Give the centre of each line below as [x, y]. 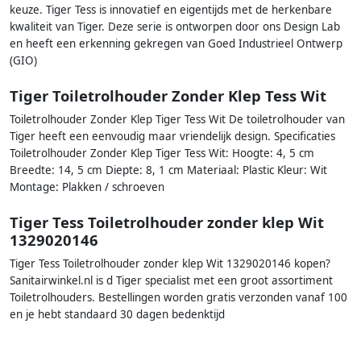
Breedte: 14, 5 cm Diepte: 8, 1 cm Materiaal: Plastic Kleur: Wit [168, 170]
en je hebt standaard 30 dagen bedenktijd [117, 315]
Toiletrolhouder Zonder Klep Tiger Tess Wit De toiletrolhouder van [177, 120]
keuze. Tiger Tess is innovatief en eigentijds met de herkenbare [171, 9]
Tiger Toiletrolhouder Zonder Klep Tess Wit [168, 96]
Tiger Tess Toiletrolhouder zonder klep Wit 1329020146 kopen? [170, 264]
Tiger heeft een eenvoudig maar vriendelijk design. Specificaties [172, 137]
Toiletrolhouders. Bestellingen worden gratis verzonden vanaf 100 [178, 298]
